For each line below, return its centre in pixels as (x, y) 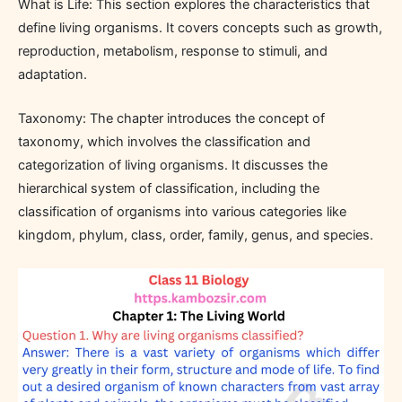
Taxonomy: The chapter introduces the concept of (171, 119)
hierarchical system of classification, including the (169, 189)
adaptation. (52, 74)
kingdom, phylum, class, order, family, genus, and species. (196, 236)
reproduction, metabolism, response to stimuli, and (173, 51)
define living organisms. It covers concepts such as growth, (200, 27)
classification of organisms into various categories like (182, 212)
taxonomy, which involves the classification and (164, 142)
